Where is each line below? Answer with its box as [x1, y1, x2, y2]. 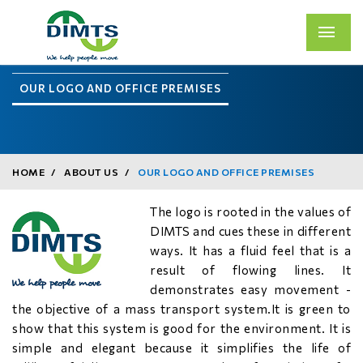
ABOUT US [64, 166, 118, 177]
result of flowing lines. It [150, 263, 351, 277]
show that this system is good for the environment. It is [12, 321, 351, 335]
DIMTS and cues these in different [150, 224, 351, 238]
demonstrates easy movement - [150, 282, 351, 297]
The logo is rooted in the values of [150, 204, 351, 219]
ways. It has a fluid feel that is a [150, 243, 351, 258]
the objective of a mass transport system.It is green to [12, 301, 351, 316]
